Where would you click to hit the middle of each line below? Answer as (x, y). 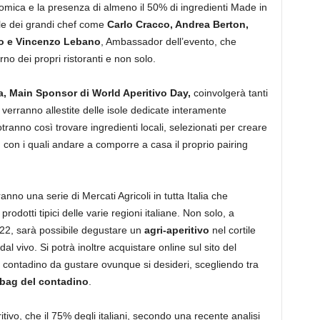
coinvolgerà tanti (229, 93)
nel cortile (232, 230)
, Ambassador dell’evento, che (168, 41)
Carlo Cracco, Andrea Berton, (177, 24)
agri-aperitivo (176, 230)
